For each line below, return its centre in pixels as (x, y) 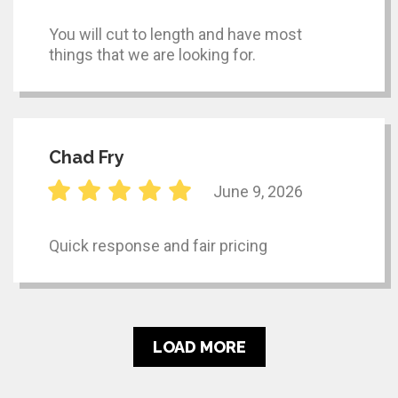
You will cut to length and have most (175, 35)
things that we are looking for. (152, 55)
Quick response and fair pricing (158, 246)
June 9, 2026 (258, 191)
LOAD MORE (199, 347)
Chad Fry (87, 158)
